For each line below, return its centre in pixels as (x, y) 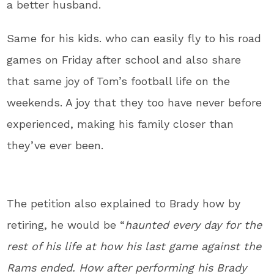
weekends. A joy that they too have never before (135, 102)
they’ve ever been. (55, 145)
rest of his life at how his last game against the (134, 246)
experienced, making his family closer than (120, 124)
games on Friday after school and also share (124, 59)
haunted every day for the (194, 224)
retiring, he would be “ (66, 224)
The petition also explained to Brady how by (124, 203)
